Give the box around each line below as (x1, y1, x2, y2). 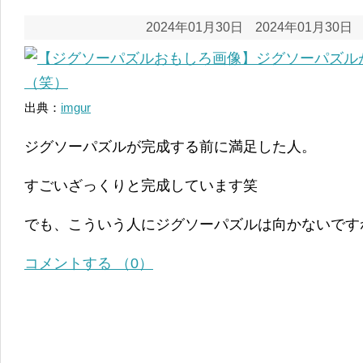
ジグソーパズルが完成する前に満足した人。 (24, 138, 316, 155)
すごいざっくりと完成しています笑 (24, 177, 258, 194)
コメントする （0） (24, 254, 153, 271)
